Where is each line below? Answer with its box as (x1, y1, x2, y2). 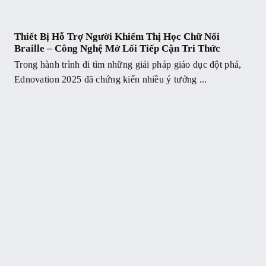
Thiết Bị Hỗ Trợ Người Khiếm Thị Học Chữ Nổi (14, 30, 220, 42)
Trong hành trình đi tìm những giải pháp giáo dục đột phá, (14, 59, 242, 69)
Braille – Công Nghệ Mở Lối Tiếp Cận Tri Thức (14, 42, 220, 54)
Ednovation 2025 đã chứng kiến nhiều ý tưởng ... (14, 74, 207, 84)
